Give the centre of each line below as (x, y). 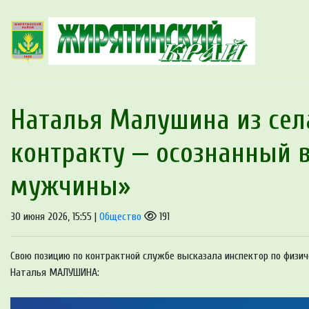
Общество (120, 217)
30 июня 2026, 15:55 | (55, 217)
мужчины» (70, 187)
